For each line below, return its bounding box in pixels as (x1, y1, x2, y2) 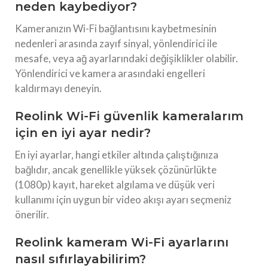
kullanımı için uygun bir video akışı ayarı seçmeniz (15, 193, 232, 206)
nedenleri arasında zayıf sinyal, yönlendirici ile (15, 36, 217, 50)
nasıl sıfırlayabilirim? (15, 251, 146, 266)
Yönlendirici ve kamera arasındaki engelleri (15, 66, 205, 80)
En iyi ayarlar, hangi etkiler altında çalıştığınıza (15, 148, 218, 161)
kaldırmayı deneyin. (15, 81, 102, 95)
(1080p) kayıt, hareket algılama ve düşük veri (15, 178, 215, 191)
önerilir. (15, 208, 49, 221)
